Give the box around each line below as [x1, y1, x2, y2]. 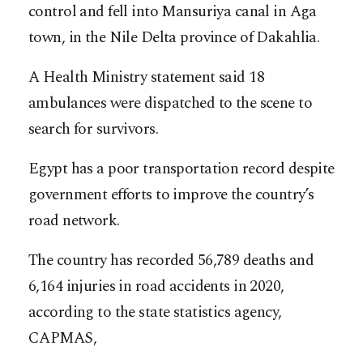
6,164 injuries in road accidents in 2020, [28, 274, 284, 298]
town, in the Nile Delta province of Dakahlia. [28, 25, 320, 49]
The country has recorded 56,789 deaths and [28, 248, 314, 272]
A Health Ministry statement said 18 [28, 65, 265, 89]
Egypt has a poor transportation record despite [28, 156, 335, 181]
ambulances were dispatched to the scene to [28, 91, 313, 115]
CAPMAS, [28, 326, 97, 350]
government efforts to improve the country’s [28, 182, 314, 207]
